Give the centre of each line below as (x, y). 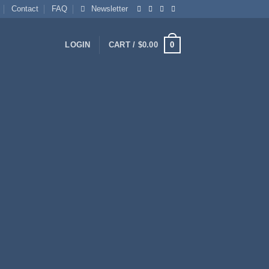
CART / (123, 45)
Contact (25, 9)
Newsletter (110, 9)
